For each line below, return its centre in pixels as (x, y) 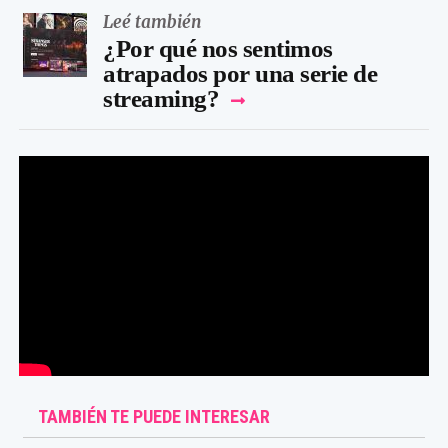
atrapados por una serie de (240, 73)
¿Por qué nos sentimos (218, 48)
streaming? (161, 98)
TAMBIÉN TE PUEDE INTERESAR (154, 417)
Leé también (152, 21)
